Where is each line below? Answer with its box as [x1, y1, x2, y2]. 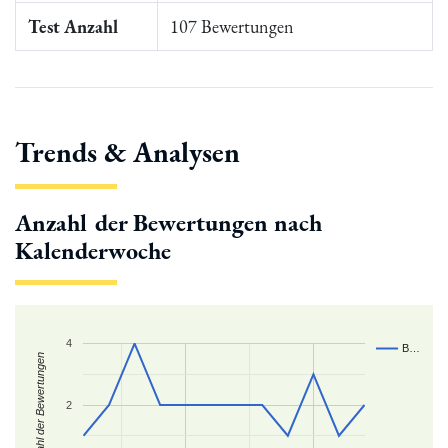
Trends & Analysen [15, 134, 240, 170]
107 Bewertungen [170, 15, 294, 38]
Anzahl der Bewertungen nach [15, 207, 322, 238]
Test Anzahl [28, 15, 118, 38]
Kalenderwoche [15, 235, 171, 266]
